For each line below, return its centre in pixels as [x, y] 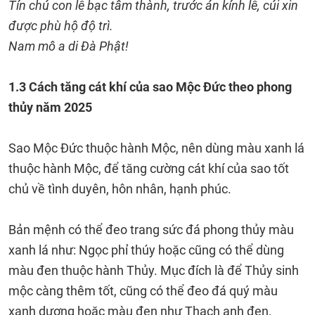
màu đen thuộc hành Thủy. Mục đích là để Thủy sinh [154, 270]
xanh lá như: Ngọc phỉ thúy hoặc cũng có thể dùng [146, 250]
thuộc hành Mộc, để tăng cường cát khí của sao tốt [149, 168]
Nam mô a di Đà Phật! [69, 46]
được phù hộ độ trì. [62, 26]
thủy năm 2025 [50, 107]
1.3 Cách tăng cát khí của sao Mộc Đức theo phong [150, 87]
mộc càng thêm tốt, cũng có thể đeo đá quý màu [143, 291]
